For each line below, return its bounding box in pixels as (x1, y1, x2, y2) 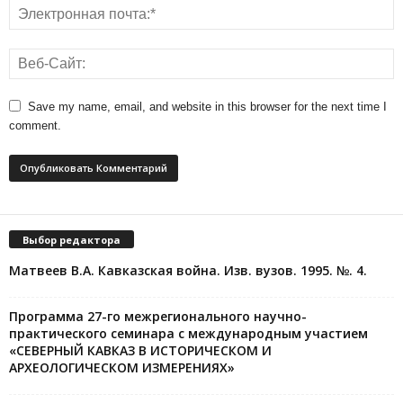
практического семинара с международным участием (9, 324, 368, 342)
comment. (9, 119, 61, 132)
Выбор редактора (22, 232, 121, 246)
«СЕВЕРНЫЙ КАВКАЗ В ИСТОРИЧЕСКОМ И (9, 341, 272, 359)
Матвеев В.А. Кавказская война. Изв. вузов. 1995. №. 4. (9, 261, 367, 279)
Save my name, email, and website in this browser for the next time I (28, 100, 387, 113)
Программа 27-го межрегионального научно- (9, 307, 307, 325)
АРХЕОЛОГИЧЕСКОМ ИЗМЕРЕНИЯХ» (9, 358, 235, 376)
